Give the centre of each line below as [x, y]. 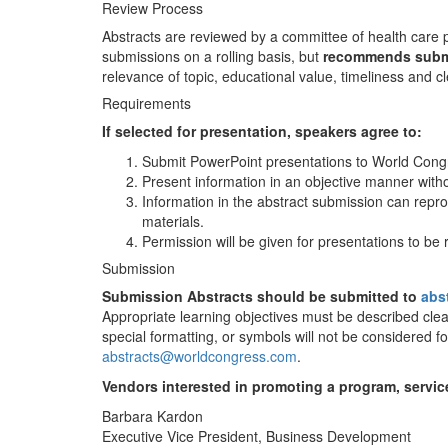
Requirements [146, 102]
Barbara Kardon [152, 415]
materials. [173, 220]
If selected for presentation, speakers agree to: [262, 130]
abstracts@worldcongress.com [199, 355]
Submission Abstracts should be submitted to [261, 295]
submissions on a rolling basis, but [212, 55]
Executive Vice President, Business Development [256, 435]
